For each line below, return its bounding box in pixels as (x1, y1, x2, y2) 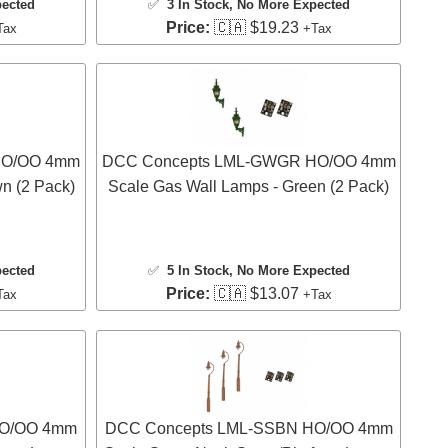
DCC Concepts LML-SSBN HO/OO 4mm (104, 419, 393, 437)
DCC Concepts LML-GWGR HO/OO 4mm (101, 153, 396, 171)
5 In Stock (166, 263, 229, 279)
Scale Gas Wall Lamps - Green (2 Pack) (108, 178, 389, 196)
